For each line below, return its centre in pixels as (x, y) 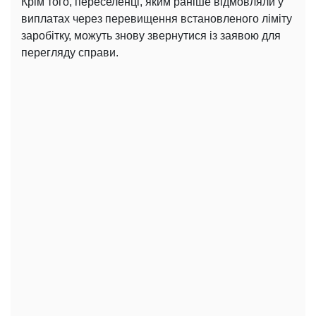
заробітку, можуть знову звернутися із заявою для (151, 35)
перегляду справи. (70, 52)
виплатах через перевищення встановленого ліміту (157, 18)
